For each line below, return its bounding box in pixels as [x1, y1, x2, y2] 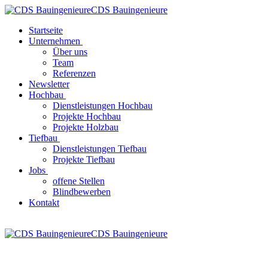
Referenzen [53, 68, 96, 78]
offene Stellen [53, 176, 105, 186]
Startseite [29, 25, 63, 35]
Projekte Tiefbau [53, 154, 115, 165]
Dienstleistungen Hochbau [53, 100, 153, 111]
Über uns [53, 47, 87, 57]
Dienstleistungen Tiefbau [53, 144, 147, 154]
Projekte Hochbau [53, 111, 121, 121]
